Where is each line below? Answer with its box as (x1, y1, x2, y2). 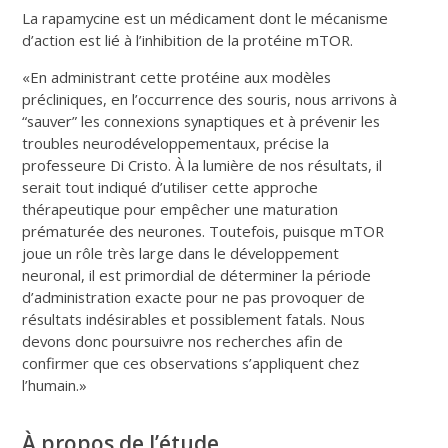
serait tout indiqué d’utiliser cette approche (22, 176, 319, 197)
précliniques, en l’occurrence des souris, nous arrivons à (22, 88, 398, 109)
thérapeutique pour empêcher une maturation (22, 198, 339, 219)
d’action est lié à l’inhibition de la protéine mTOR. (22, 29, 354, 50)
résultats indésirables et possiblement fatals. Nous (22, 308, 366, 329)
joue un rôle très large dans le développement (22, 242, 340, 263)
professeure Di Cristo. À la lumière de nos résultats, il (22, 154, 383, 175)
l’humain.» (22, 374, 88, 395)
